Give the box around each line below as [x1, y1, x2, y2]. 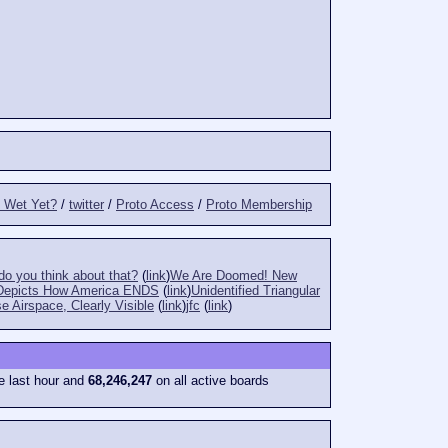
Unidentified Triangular [191, 282, 320, 298]
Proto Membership [206, 197, 312, 213]
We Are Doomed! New [170, 267, 297, 283]
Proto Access [116, 197, 194, 213]
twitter [69, 197, 104, 213]
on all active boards [152, 373, 269, 389]
